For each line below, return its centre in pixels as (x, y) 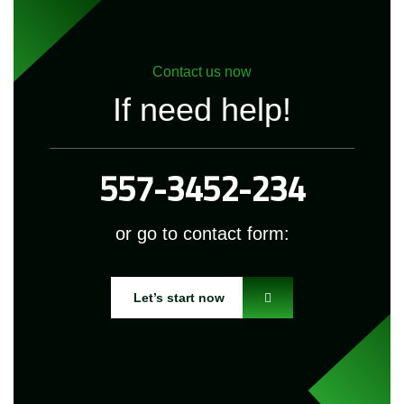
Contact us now (202, 72)
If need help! (202, 110)
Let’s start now (179, 298)
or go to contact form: (202, 234)
